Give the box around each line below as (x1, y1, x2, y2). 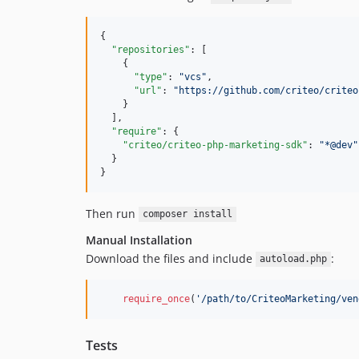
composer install (142, 208, 232, 220)
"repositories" (111, 43, 190, 55)
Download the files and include (86, 250, 256, 266)
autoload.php (259, 253, 327, 265)
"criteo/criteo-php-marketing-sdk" (123, 139, 308, 151)
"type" (134, 71, 167, 83)
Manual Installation (86, 232, 192, 248)
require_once (123, 292, 190, 305)
